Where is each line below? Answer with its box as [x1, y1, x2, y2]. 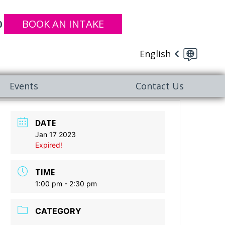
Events [10, 80, 39, 92]
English [140, 47, 171, 60]
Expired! [35, 141, 63, 149]
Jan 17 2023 [35, 130, 76, 139]
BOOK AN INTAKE [22, 17, 104, 31]
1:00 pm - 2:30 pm [35, 179, 97, 188]
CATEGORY [35, 206, 82, 216]
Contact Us [135, 80, 184, 92]
